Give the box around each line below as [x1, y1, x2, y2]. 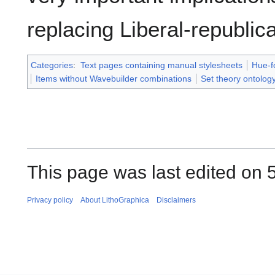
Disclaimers [157, 195, 196, 204]
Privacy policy [27, 195, 73, 204]
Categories [31, 60, 73, 70]
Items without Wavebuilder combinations [36, 73, 192, 83]
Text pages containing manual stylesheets [80, 60, 242, 70]
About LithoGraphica [80, 195, 149, 204]
